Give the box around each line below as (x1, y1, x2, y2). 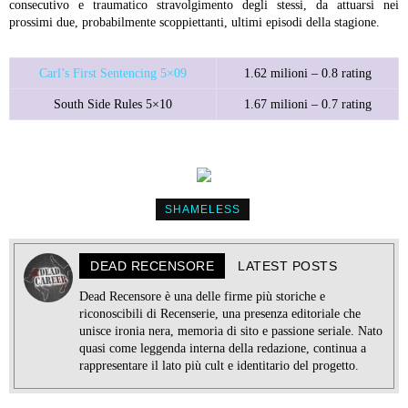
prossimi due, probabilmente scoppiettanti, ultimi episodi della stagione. (9, 15, 380, 30)
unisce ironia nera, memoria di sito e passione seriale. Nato (79, 324, 382, 339)
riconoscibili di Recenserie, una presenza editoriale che (79, 307, 361, 321)
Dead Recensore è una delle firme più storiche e (79, 290, 325, 304)
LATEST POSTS (238, 259, 337, 274)
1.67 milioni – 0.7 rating (243, 97, 372, 112)
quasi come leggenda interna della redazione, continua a (79, 342, 366, 356)
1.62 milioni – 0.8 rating (243, 66, 372, 81)
